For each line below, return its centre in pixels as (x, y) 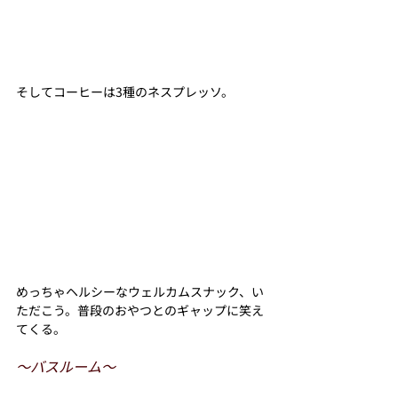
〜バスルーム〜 (66, 366)
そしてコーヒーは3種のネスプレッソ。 (125, 92)
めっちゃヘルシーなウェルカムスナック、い (140, 292)
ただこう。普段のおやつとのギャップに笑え (140, 310)
